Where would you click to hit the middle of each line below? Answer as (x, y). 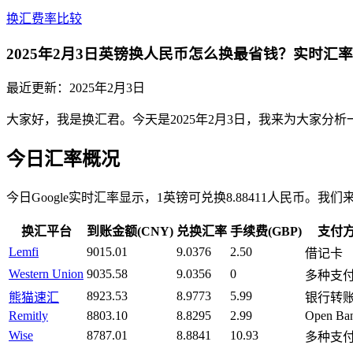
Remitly (28, 316)
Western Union (46, 274)
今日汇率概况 (63, 160)
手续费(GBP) (266, 232)
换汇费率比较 (44, 19)
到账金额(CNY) (130, 232)
